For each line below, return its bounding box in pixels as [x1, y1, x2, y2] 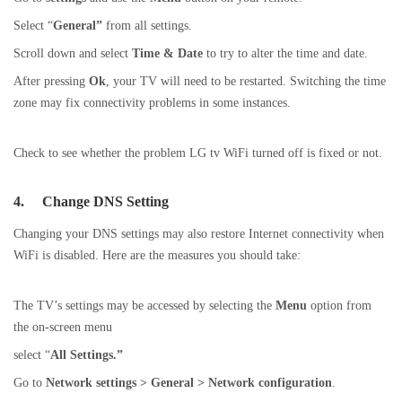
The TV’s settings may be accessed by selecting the [13, 298, 275, 313]
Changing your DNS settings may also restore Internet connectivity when [13, 226, 384, 241]
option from [307, 298, 371, 313]
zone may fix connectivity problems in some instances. [13, 95, 291, 110]
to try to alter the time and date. [203, 46, 368, 61]
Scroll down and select [13, 46, 132, 61]
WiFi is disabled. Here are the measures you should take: [13, 248, 301, 263]
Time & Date [132, 46, 203, 61]
